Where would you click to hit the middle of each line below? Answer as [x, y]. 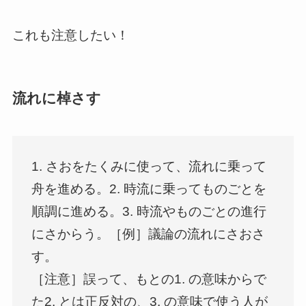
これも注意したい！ [70, 35]
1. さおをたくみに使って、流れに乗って [149, 167]
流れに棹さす [56, 98]
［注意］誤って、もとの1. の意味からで [149, 279]
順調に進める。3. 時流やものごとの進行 [149, 212]
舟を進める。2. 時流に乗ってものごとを [149, 189]
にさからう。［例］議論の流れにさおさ [149, 234]
